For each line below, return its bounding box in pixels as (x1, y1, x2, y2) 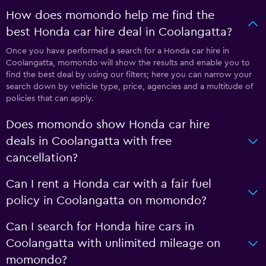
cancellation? (6, 151, 78, 164)
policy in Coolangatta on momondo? (6, 194, 207, 207)
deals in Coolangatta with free (6, 135, 172, 147)
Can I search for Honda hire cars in (6, 220, 194, 233)
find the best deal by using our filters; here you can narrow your (6, 70, 252, 79)
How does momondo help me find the (6, 9, 214, 21)
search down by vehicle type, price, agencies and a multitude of (6, 82, 253, 91)
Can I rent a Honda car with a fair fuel (6, 178, 211, 190)
